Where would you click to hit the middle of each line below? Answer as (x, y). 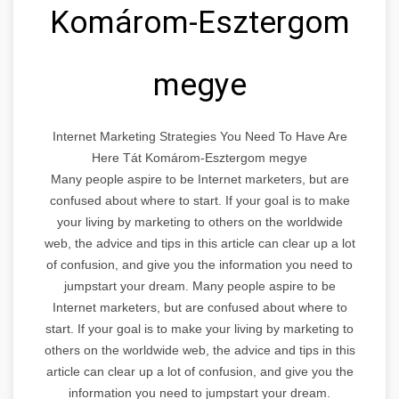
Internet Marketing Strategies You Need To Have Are (199, 136)
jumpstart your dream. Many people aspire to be (199, 285)
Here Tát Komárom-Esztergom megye (199, 157)
